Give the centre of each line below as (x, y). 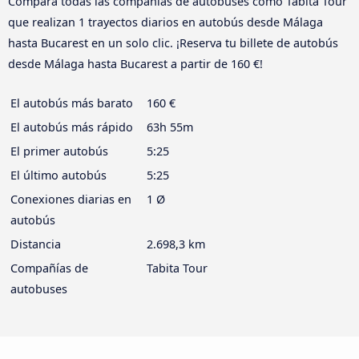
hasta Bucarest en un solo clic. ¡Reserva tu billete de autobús (173, 43)
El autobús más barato (72, 103)
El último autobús (58, 175)
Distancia (36, 244)
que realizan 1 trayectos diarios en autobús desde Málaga (165, 22)
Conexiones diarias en (71, 200)
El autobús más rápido (72, 127)
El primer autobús (59, 151)
